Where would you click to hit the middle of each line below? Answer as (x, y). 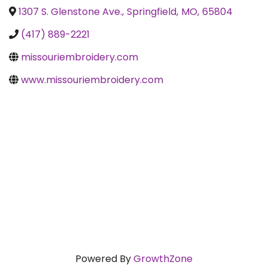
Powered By (104, 259)
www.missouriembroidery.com (92, 80)
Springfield (152, 12)
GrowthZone (163, 259)
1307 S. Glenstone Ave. (70, 12)
